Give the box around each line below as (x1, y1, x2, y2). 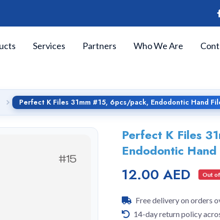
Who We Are (134, 40, 183, 51)
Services (33, 40, 65, 51)
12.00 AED (122, 165, 191, 185)
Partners (82, 40, 116, 51)
